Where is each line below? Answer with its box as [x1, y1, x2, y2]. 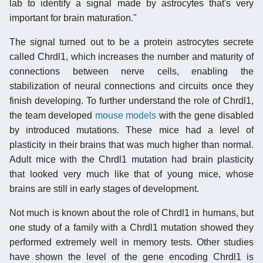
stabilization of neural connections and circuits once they [9, 80, 254, 91]
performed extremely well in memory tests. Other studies [9, 237, 254, 247]
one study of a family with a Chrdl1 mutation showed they [9, 222, 254, 232]
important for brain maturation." [9, 12, 137, 23]
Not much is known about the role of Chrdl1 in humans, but [9, 207, 254, 218]
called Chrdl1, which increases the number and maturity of [9, 51, 254, 62]
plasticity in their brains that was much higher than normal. [9, 139, 254, 150]
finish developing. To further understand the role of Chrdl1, [9, 95, 254, 106]
